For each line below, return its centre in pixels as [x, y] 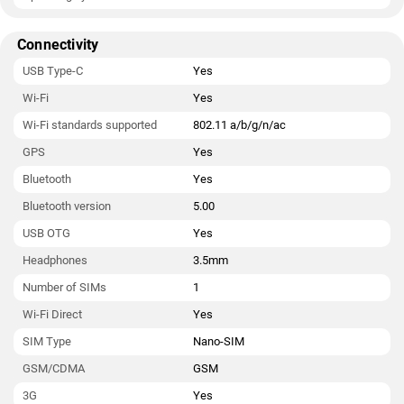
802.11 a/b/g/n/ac [239, 125]
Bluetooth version [67, 206]
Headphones [55, 260]
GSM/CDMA [54, 368]
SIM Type [47, 341]
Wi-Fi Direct [52, 314]
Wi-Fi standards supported [90, 125]
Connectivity [58, 45]
